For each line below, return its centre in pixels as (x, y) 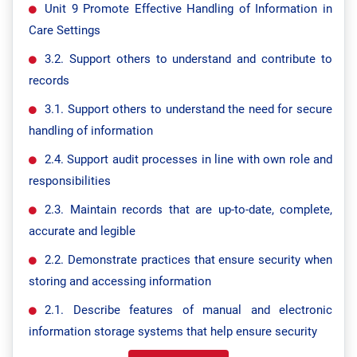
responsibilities (70, 181)
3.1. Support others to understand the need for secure (188, 109)
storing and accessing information (120, 281)
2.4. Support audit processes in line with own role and (188, 159)
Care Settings (65, 30)
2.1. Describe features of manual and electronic (188, 310)
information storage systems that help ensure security (173, 331)
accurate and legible (82, 231)
